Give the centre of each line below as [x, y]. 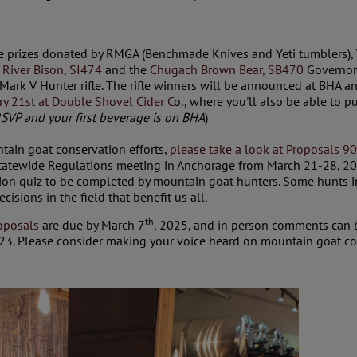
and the [126, 69]
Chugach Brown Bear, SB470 [227, 69]
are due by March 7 [92, 225]
